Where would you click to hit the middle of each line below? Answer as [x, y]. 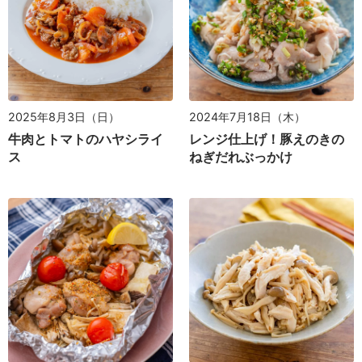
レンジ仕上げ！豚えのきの [267, 139]
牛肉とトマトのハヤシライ [86, 139]
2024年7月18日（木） [247, 117]
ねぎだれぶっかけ [241, 157]
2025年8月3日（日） [64, 117]
